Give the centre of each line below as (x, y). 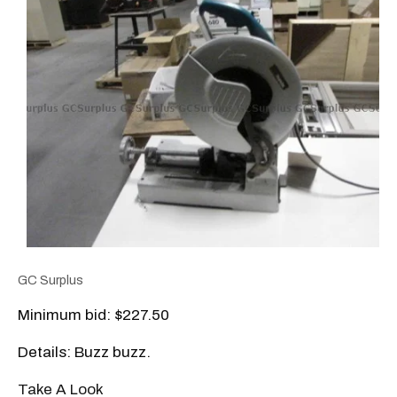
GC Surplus (51, 281)
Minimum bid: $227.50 (93, 315)
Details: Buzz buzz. (84, 353)
